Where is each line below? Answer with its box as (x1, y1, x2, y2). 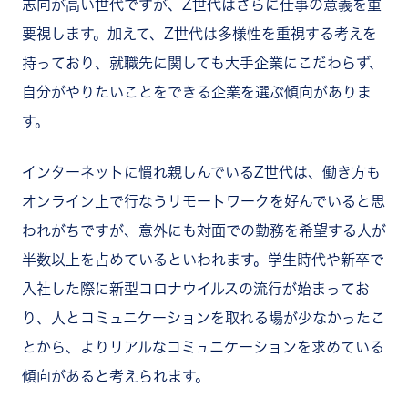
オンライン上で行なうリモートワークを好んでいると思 (22, 193, 385, 209)
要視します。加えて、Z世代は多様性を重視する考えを (22, 25, 377, 41)
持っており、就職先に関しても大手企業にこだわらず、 (22, 55, 383, 70)
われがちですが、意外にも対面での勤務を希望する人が (22, 222, 386, 238)
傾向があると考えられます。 (22, 368, 209, 383)
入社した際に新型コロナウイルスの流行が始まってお (22, 280, 370, 296)
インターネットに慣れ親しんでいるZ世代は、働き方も (22, 164, 381, 179)
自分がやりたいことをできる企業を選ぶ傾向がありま (22, 84, 372, 99)
